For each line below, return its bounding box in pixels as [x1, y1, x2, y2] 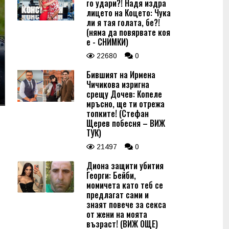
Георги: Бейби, [86, 169, 136, 181]
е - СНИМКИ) [86, 36, 128, 48]
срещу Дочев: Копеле [86, 88, 162, 100]
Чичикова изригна [86, 78, 149, 90]
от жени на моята [86, 208, 147, 220]
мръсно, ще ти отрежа [86, 98, 165, 110]
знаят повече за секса [86, 198, 166, 211]
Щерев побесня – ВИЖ [86, 117, 165, 129]
